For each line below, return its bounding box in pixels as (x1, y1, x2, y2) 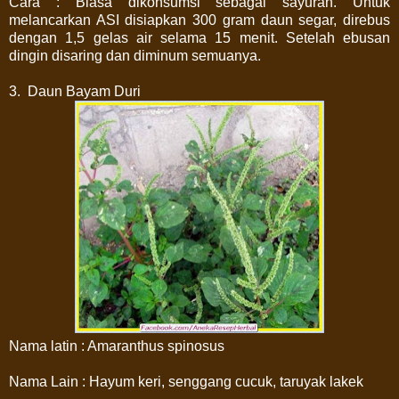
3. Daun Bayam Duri (9, 83, 141, 99)
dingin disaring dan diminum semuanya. (9, 47, 261, 63)
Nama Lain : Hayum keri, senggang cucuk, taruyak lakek (9, 373, 363, 389)
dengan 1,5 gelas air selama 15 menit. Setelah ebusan (9, 29, 390, 45)
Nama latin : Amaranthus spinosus (9, 338, 224, 354)
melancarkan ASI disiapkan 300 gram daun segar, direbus (9, 12, 390, 28)
